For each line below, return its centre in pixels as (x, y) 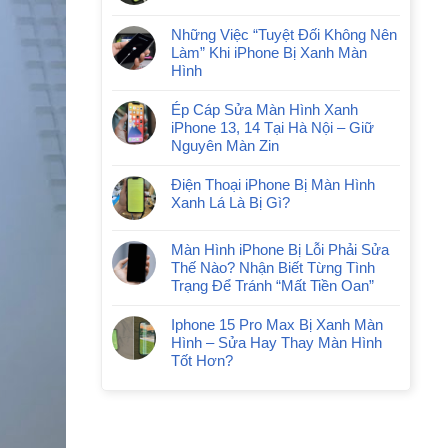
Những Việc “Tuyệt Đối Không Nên (284, 34)
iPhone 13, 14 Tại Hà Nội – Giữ (272, 127)
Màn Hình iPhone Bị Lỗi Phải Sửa (280, 249)
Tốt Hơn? (202, 360)
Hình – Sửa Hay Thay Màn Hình (276, 342)
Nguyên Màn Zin (225, 145)
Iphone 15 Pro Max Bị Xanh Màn (277, 324)
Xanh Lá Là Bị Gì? (230, 202)
